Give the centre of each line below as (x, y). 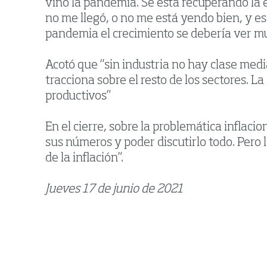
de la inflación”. (84, 159)
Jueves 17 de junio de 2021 (114, 190)
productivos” (78, 97)
